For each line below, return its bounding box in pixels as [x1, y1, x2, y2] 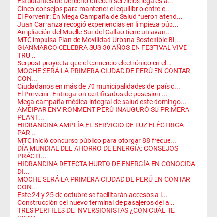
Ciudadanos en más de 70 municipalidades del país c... [17, 82, 180, 90]
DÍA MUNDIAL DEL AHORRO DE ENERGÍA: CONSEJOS [17, 144, 178, 152]
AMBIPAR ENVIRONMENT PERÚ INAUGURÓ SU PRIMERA [17, 106, 189, 113]
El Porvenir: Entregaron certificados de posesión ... [17, 90, 168, 98]
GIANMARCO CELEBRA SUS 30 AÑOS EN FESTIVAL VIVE [17, 44, 187, 51]
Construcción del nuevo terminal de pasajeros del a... [17, 199, 175, 206]
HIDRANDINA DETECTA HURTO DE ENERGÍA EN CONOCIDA [17, 160, 195, 168]
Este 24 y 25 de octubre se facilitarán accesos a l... [17, 191, 168, 199]
